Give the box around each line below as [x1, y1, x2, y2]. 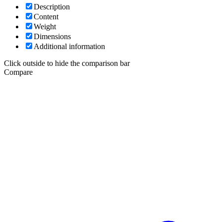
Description [34, 2, 70, 11]
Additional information [34, 42, 105, 51]
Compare [4, 67, 33, 76]
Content [34, 12, 58, 21]
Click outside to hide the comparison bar [4, 58, 130, 67]
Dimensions [34, 32, 71, 41]
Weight [34, 22, 56, 31]
